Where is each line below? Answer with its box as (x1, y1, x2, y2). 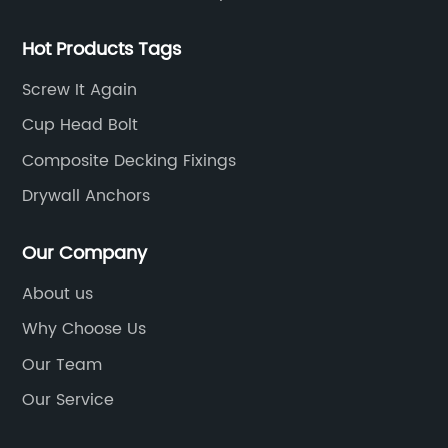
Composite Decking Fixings (22, 147, 237, 174)
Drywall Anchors (22, 183, 151, 209)
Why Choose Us (22, 316, 147, 342)
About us (22, 280, 94, 307)
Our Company (22, 238, 148, 268)
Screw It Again (22, 76, 138, 103)
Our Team (22, 351, 103, 378)
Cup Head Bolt (22, 112, 139, 138)
